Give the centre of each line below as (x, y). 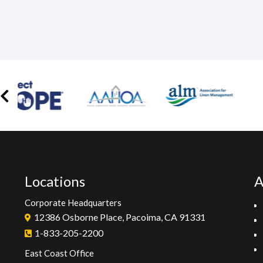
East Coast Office (59, 253)
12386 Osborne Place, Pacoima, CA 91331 (120, 217)
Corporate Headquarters (73, 203)
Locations (55, 181)
